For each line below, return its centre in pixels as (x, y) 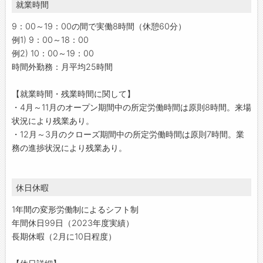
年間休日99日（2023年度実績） (73, 222)
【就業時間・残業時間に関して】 (73, 93)
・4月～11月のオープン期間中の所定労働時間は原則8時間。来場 (131, 107)
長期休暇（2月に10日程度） (64, 236)
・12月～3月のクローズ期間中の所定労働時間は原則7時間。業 (128, 134)
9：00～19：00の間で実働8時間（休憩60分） (99, 26)
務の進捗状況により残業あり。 (69, 147)
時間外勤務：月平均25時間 (62, 66)
